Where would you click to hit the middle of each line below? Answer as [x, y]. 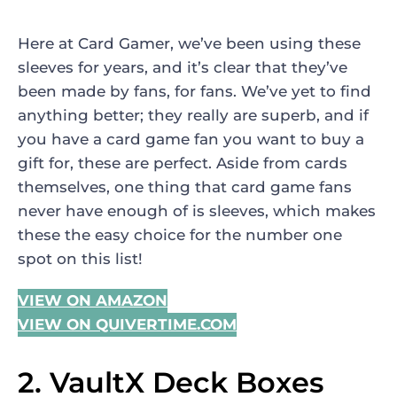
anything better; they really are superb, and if [193, 116]
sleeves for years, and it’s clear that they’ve [183, 68]
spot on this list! [80, 259]
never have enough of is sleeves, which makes [197, 211]
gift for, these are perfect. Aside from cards [183, 163]
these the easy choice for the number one [180, 235]
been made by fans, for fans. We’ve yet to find [195, 92]
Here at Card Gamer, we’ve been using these [189, 44]
